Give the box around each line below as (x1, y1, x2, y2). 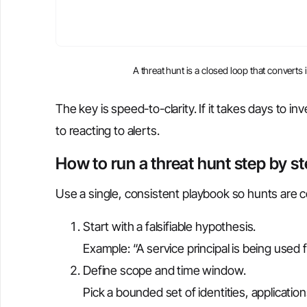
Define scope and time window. (83, 262, 246, 278)
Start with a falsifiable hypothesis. (83, 219, 256, 234)
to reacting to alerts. (56, 123, 160, 138)
